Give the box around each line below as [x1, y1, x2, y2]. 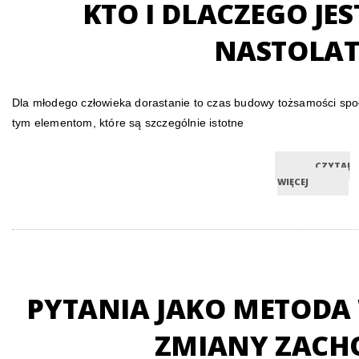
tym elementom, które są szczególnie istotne [12, 116, 244, 129]
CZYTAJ [315, 159, 350, 171]
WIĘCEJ [276, 175, 309, 188]
